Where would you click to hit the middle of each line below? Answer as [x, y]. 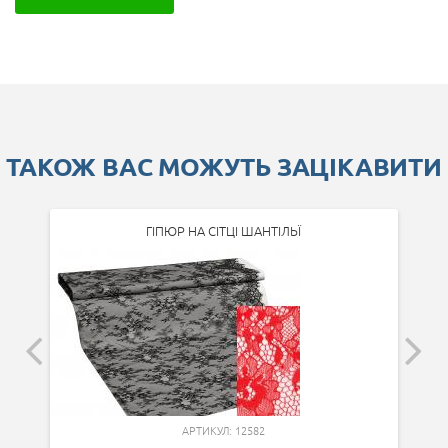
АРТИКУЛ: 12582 [224, 429]
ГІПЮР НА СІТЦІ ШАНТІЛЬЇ [224, 230]
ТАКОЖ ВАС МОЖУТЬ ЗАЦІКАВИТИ [224, 165]
